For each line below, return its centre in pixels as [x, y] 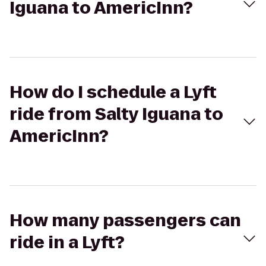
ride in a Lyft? [67, 243]
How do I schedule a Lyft [113, 92]
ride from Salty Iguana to [116, 114]
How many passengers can [125, 221]
